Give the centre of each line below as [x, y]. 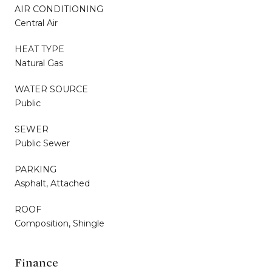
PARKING [36, 169]
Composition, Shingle [59, 223]
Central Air [36, 23]
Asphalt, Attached [52, 183]
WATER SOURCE [51, 89]
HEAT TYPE [39, 49]
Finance [36, 262]
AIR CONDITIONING [59, 9]
